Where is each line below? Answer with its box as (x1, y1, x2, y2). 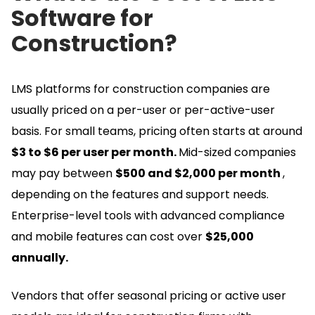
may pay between (11, 165, 115, 181)
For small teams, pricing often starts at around (44, 122, 302, 139)
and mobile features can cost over (11, 228, 205, 245)
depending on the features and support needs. (11, 186, 269, 202)
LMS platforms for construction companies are (11, 80, 270, 97)
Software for (11, 1, 153, 34)
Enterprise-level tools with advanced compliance (11, 207, 285, 224)
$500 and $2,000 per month (115, 165, 283, 181)
